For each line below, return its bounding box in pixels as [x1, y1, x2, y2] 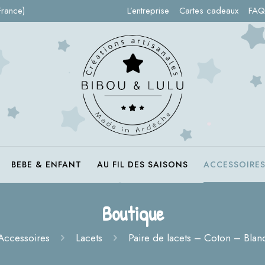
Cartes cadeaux [179, 4, 238, 17]
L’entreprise [127, 4, 169, 17]
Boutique [101, 201, 164, 227]
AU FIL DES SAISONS [97, 159, 188, 170]
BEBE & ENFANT [11, 159, 82, 170]
